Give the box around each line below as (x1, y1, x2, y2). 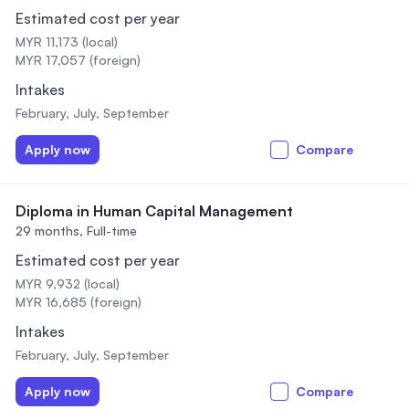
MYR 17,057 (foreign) (16, 52, 141, 68)
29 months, (16, 223, 83, 238)
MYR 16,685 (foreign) (16, 294, 142, 309)
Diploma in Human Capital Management (16, 202, 293, 220)
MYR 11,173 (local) (16, 34, 118, 49)
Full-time (87, 223, 137, 238)
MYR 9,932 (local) (16, 276, 120, 291)
